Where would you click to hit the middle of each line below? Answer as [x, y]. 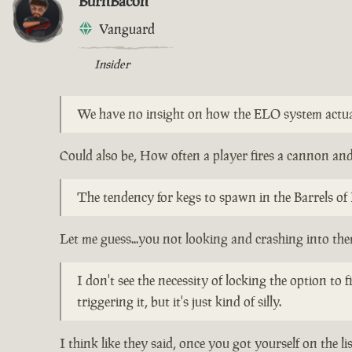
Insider [112, 64]
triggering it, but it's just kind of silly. [179, 301]
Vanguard [127, 29]
